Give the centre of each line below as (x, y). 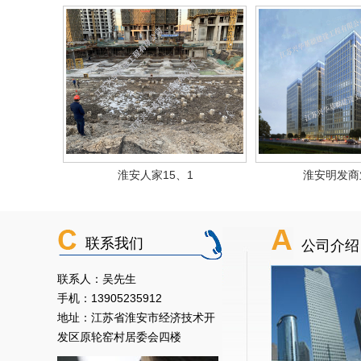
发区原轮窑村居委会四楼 (119, 337)
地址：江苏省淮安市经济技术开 (136, 317)
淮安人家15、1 (156, 175)
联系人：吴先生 (97, 279)
